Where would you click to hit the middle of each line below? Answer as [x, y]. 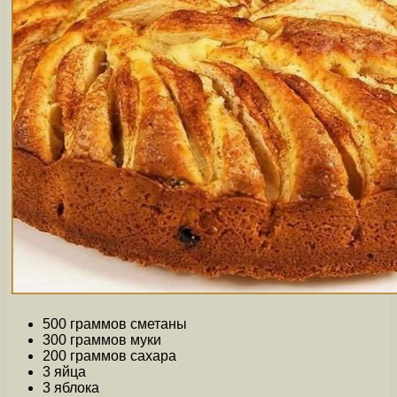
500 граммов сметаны [115, 324]
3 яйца [64, 372]
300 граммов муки [102, 340]
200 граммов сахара [109, 356]
